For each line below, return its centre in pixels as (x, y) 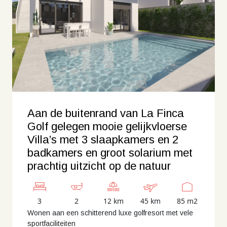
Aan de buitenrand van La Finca (106, 113)
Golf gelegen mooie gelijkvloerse (107, 126)
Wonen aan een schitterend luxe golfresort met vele (110, 213)
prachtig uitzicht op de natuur (99, 166)
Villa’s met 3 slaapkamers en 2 (103, 140)
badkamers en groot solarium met (110, 153)
